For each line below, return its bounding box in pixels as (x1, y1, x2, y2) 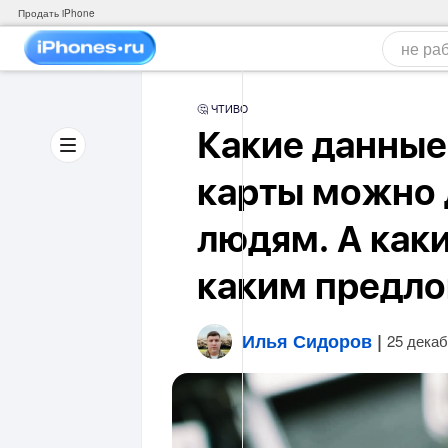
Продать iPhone (18, 6, 95, 20)
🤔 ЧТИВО (197, 104, 248, 115)
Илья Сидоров (242, 327, 372, 354)
